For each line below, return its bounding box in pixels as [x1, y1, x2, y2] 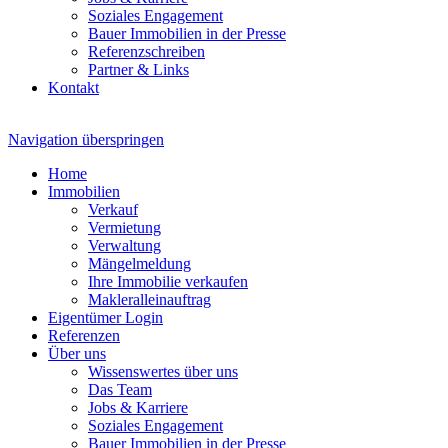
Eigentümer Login [48, 308, 163, 326]
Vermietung [88, 218, 161, 236]
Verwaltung [88, 236, 161, 254]
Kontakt [48, 78, 99, 96]
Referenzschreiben [88, 42, 205, 60]
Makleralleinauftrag [88, 290, 211, 308]
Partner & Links [88, 60, 189, 78]
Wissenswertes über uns [88, 362, 238, 380]
